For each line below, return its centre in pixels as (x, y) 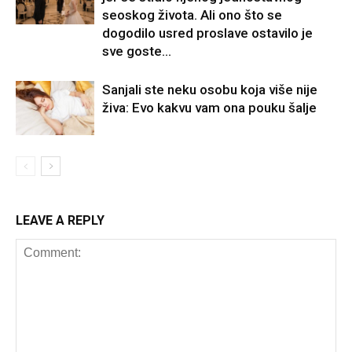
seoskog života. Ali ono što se (192, 15)
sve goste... (137, 51)
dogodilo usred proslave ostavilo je (207, 33)
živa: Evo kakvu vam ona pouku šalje (209, 107)
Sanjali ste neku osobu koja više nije (210, 89)
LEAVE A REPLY (60, 220)
